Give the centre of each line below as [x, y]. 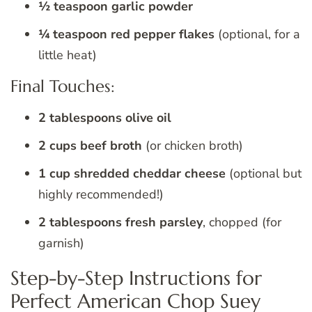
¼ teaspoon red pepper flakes [126, 34]
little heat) [68, 55]
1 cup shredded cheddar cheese [132, 174]
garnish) [61, 243]
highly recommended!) [101, 195]
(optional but [264, 174]
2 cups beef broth [90, 146]
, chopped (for [242, 223]
